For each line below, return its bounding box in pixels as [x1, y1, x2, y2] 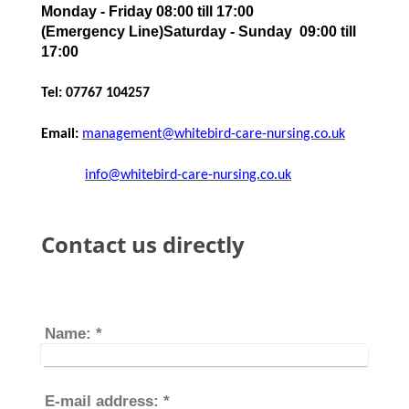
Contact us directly [41, 229, 245, 259]
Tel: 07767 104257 [41, 86, 150, 100]
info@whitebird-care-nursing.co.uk [85, 168, 291, 183]
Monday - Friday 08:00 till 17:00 [41, 4, 254, 19]
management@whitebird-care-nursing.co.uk [82, 127, 345, 142]
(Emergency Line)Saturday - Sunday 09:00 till [41, 24, 356, 39]
